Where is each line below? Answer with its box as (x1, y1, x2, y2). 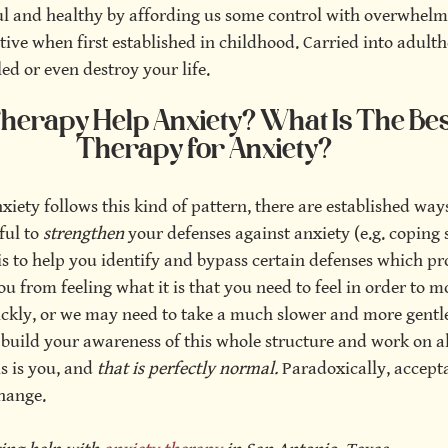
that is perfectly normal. (93, 358, 282, 379)
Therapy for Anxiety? (76, 137, 332, 165)
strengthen (43, 223, 128, 244)
